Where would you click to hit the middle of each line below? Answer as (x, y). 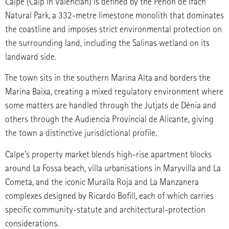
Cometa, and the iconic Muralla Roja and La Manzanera (102, 182)
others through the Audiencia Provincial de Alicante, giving (109, 120)
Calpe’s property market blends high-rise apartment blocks (108, 154)
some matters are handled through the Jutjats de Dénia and (111, 106)
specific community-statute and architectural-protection (105, 210)
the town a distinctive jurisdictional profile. (81, 133)
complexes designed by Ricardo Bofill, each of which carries (109, 196)
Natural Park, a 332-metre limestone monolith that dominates (114, 16)
